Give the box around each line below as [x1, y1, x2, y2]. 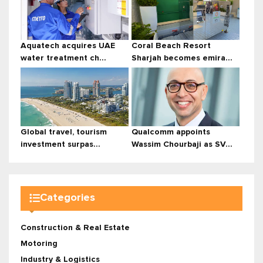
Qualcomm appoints [131, 127, 210, 136]
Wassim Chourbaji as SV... [131, 140, 232, 149]
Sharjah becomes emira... [131, 53, 232, 62]
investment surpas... [21, 140, 100, 149]
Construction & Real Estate [21, 223, 130, 232]
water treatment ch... [21, 53, 106, 62]
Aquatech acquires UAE [21, 41, 115, 50]
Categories [40, 193, 95, 204]
